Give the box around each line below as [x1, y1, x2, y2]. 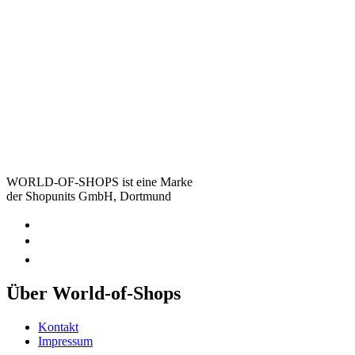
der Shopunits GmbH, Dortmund [6, 189, 171, 203]
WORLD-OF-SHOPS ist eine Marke [6, 174, 193, 189]
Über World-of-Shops [6, 282, 181, 303]
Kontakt [38, 319, 78, 334]
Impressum [38, 334, 93, 348]
